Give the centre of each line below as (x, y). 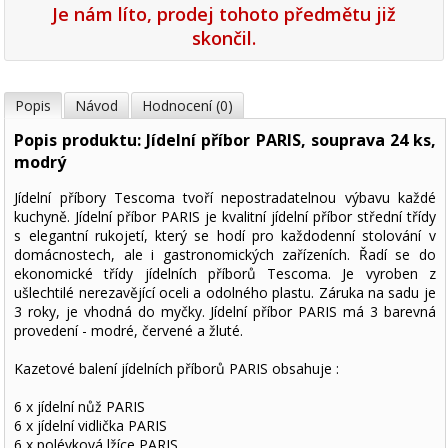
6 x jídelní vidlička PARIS (91, 425)
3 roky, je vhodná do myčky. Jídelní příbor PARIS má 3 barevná (225, 311)
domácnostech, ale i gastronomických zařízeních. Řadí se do (225, 254)
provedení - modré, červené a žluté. (129, 330)
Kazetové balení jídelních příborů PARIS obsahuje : (177, 368)
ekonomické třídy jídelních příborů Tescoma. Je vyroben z (225, 273)
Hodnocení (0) (188, 105)
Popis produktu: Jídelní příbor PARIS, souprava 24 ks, (225, 139)
